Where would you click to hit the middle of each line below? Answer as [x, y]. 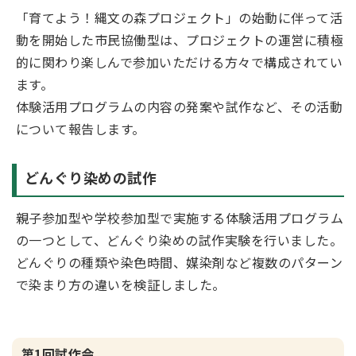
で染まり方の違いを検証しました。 [121, 284]
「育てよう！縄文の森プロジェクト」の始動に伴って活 [180, 17]
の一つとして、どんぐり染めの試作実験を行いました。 [180, 240]
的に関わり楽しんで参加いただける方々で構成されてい [180, 62]
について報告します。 [81, 129]
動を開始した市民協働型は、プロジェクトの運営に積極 [180, 40]
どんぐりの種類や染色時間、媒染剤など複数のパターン [179, 262]
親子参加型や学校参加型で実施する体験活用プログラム [180, 218]
